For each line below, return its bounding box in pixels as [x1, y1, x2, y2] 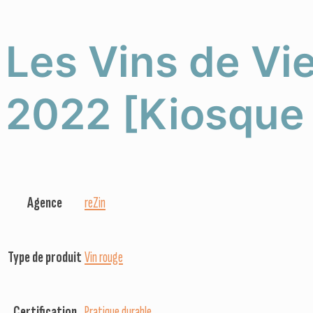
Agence [27, 193, 62, 212]
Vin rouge [85, 247, 123, 267]
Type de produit [8, 247, 82, 267]
